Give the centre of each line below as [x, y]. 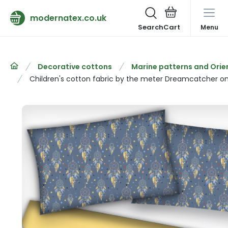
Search [151, 27]
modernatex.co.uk [68, 18]
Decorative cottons [75, 67]
